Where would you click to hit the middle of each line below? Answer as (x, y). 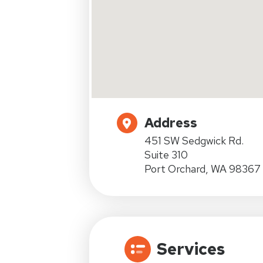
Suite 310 (166, 154)
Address (171, 123)
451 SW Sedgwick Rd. (194, 140)
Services (191, 249)
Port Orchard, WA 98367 (203, 168)
